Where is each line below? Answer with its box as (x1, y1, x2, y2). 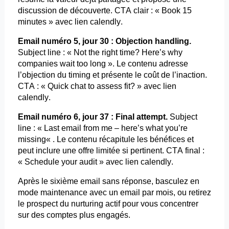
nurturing (71, 199, 103, 209)
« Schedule (17, 157, 61, 167)
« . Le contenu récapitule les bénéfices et (45, 135, 194, 144)
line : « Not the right (45, 48, 120, 57)
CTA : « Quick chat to (17, 82, 97, 91)
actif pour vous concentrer (103, 199, 198, 209)
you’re (165, 124, 188, 133)
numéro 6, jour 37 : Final (39, 112, 136, 122)
